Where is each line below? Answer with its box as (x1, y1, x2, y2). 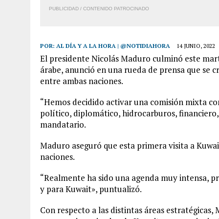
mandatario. (40, 119, 86, 130)
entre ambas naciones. (40, 75, 123, 87)
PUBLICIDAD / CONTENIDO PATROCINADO (49, 6, 149, 11)
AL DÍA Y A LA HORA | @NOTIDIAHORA (56, 42, 170, 49)
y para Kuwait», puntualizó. (40, 183, 142, 195)
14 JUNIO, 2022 (176, 42, 215, 49)
